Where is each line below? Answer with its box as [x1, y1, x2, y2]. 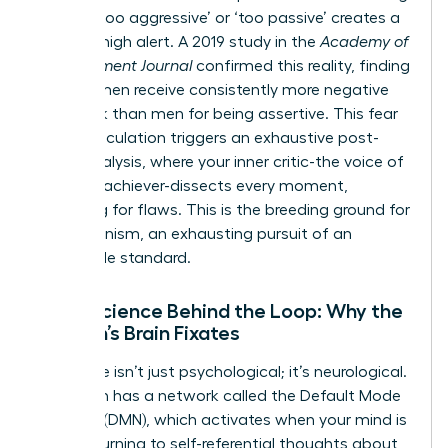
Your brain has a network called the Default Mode [37, 387, 401, 404]
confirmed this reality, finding [192, 57, 410, 74]
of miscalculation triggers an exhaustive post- [37, 129, 379, 146]
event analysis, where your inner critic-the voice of [37, 153, 404, 170]
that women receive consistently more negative [37, 81, 389, 98]
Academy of [320, 33, 408, 50]
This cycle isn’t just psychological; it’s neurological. [37, 363, 407, 380]
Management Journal [37, 57, 192, 74]
